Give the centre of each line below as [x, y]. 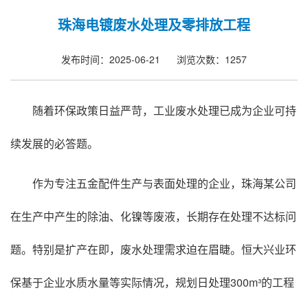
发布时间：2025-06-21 [111, 59]
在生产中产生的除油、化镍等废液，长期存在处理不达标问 [153, 217]
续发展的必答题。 [54, 144]
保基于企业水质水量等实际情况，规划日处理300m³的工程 [152, 283]
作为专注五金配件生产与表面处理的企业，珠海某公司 [164, 184]
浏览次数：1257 [212, 59]
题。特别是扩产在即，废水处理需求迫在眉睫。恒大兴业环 [153, 250]
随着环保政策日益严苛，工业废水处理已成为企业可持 [164, 111]
